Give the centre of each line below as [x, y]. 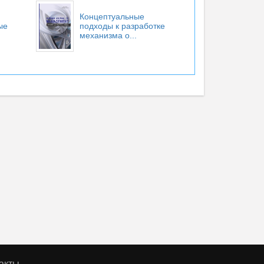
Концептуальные [112, 16]
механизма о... [108, 35]
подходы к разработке [122, 26]
